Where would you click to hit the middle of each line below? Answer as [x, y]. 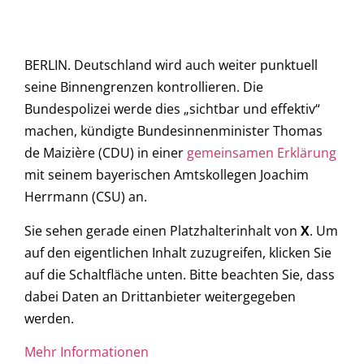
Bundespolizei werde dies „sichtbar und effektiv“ [172, 109]
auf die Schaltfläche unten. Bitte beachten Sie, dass [180, 274]
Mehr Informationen [87, 352]
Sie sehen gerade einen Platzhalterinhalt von [162, 230]
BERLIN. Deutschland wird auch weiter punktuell [171, 65]
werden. [49, 318]
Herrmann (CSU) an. [86, 197]
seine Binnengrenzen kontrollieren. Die [144, 87]
